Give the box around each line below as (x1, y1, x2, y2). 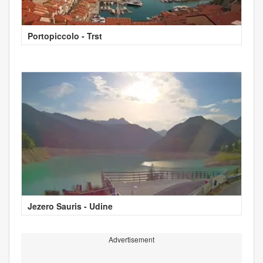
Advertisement (109, 234, 154, 244)
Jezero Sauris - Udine (28, 200, 113, 212)
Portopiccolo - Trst (28, 29, 102, 42)
